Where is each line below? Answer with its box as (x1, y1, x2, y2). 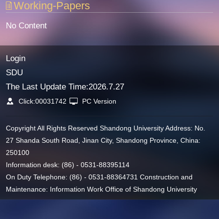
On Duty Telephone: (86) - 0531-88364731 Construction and (5, 173, 193, 181)
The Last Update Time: (5, 82, 88, 91)
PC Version (82, 97, 117, 105)
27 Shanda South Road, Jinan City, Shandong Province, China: (5, 136, 200, 144)
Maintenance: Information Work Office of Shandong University (5, 185, 197, 193)
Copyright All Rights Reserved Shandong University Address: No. (5, 124, 205, 132)
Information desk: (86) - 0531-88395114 (5, 160, 130, 169)
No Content (6, 21, 47, 30)
